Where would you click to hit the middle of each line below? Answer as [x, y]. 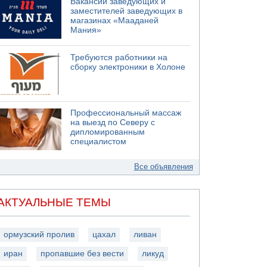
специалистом [99, 142]
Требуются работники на [119, 57]
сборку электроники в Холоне [128, 67]
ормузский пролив [39, 234]
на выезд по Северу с [113, 122]
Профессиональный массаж [126, 113]
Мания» [86, 30]
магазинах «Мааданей [115, 21]
